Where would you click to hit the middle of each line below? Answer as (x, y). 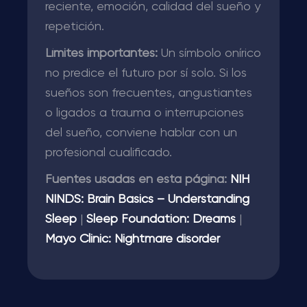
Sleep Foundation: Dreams (161, 219)
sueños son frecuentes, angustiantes (149, 93)
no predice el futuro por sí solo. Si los (146, 73)
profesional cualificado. (109, 153)
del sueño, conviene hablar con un (141, 133)
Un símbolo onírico (209, 53)
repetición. (75, 27)
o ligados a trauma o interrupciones (145, 113)
